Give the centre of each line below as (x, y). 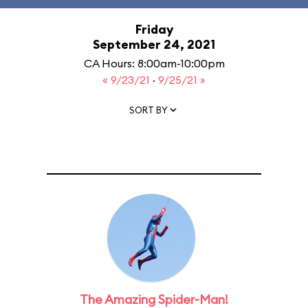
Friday (154, 29)
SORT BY (148, 110)
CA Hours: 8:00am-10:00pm (154, 63)
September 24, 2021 (154, 44)
